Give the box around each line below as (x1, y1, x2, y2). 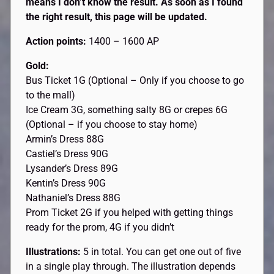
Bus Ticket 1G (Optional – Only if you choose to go (26, 74, 245, 86)
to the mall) (26, 89, 76, 101)
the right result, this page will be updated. (26, 10, 208, 23)
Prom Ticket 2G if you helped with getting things (26, 206, 234, 218)
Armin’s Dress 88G (26, 133, 105, 145)
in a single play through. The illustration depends (26, 260, 236, 272)
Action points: (26, 35, 89, 47)
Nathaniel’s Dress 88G (26, 191, 121, 204)
